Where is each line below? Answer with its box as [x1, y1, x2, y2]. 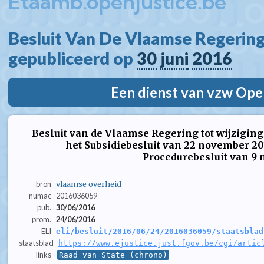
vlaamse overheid [55, 179, 121, 189]
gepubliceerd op [8, 48, 137, 68]
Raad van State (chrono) [58, 250, 167, 260]
